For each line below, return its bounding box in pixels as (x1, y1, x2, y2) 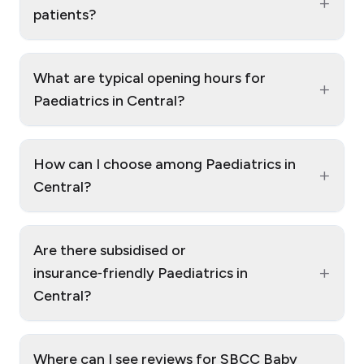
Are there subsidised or (33, 241, 186, 260)
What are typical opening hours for (33, 69, 266, 88)
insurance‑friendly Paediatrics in (33, 264, 248, 283)
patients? (33, 6, 97, 24)
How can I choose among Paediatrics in (33, 155, 296, 174)
